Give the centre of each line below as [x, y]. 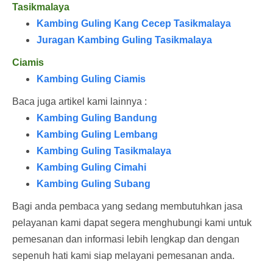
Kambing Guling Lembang [98, 134]
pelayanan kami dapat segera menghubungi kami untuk [132, 222]
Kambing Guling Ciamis [91, 79]
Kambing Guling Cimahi [91, 167]
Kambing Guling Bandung [97, 118]
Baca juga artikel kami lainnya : [80, 101]
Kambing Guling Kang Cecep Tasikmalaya [134, 23]
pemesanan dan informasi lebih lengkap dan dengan [126, 239]
